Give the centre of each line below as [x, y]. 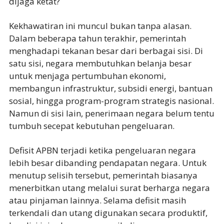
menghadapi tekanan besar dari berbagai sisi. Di [106, 50]
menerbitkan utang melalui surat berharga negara [109, 187]
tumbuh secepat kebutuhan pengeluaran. [91, 125]
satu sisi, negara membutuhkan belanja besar [100, 63]
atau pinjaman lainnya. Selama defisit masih [97, 200]
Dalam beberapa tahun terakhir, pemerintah [97, 38]
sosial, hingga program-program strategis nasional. [111, 100]
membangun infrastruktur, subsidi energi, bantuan [110, 88]
